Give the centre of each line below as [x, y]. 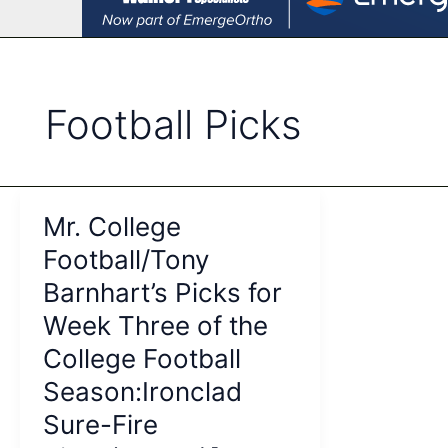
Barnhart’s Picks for [162, 292]
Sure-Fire [100, 424]
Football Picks [173, 124]
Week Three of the [155, 325]
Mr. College [111, 226]
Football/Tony [125, 259]
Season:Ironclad [142, 391]
